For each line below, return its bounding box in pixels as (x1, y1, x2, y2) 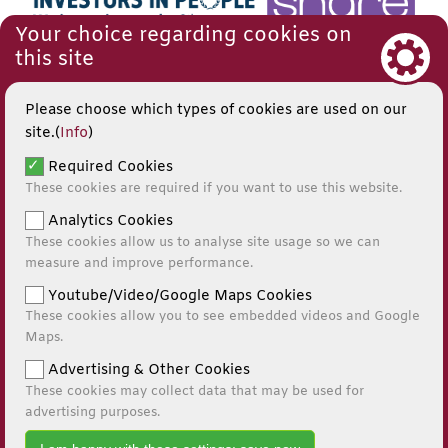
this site (15, 45, 94, 73)
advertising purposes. (25, 404, 160, 421)
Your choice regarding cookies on (15, 21, 352, 49)
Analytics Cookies (43, 211, 173, 231)
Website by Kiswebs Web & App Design (85, 355, 363, 375)
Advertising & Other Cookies (43, 361, 250, 380)
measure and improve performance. (25, 254, 253, 272)
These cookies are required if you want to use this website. (25, 179, 402, 197)
